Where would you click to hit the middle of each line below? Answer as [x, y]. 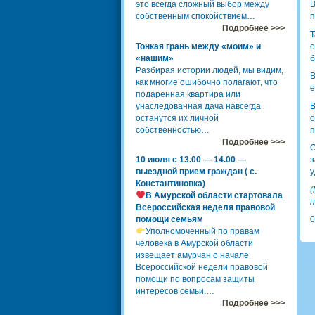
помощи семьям [169, 219]
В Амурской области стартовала [214, 195]
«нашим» [155, 58]
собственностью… [173, 130]
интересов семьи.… [175, 291]
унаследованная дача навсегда [198, 106]
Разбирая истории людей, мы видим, [210, 70]
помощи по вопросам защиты [195, 279]
